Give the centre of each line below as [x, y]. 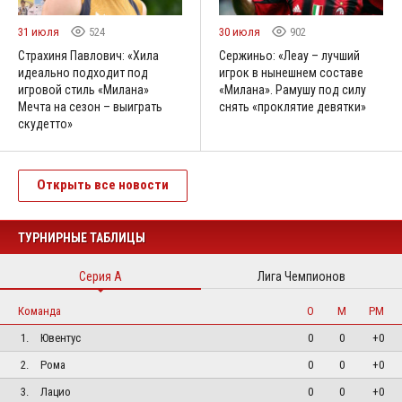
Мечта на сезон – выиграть [90, 106]
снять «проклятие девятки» [293, 106]
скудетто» [45, 123]
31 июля [40, 31]
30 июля [241, 31]
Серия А [100, 276]
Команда [39, 310]
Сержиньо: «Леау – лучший [289, 55]
